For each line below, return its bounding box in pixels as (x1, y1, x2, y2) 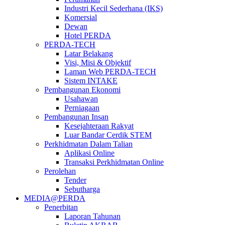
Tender (64, 175, 86, 184)
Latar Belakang (64, 49, 113, 58)
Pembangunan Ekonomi (44, 85, 121, 94)
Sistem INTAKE (64, 76, 118, 85)
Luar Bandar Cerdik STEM (64, 130, 152, 139)
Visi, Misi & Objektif (64, 58, 131, 67)
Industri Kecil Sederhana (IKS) (64, 4, 163, 13)
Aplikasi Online (64, 148, 115, 157)
